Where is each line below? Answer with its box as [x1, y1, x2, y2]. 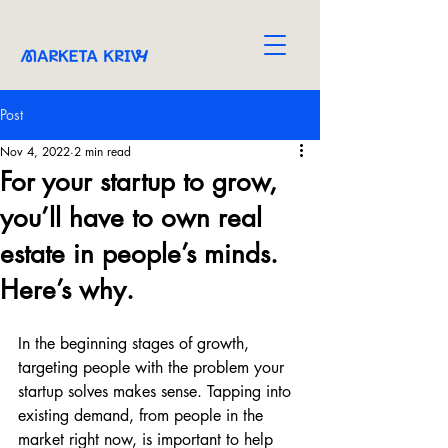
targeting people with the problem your [18, 357, 289, 378]
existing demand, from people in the [18, 405, 268, 426]
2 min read [74, 143, 131, 160]
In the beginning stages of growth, [18, 333, 254, 354]
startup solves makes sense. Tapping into [18, 381, 296, 402]
